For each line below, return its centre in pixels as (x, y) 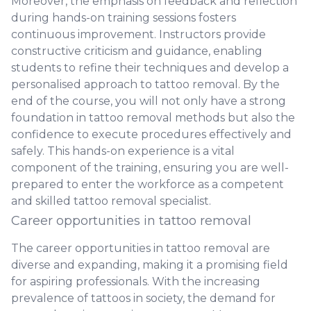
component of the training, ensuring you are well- (150, 168)
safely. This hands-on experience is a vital (123, 151)
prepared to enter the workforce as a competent (148, 184)
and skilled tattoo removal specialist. (111, 201)
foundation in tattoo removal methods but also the (153, 118)
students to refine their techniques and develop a (150, 68)
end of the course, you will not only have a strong (149, 101)
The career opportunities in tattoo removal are (141, 248)
